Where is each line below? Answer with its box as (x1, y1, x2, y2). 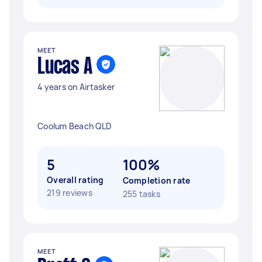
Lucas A (37, 57, 92, 78)
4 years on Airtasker (37, 81, 115, 92)
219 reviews (47, 187, 92, 198)
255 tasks (122, 188, 160, 199)
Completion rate (122, 175, 191, 186)
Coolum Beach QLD (37, 120, 112, 132)
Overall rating (47, 174, 104, 185)
